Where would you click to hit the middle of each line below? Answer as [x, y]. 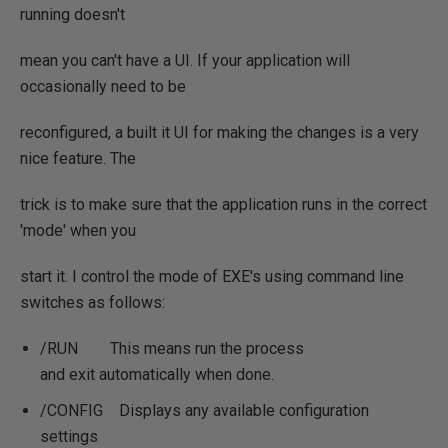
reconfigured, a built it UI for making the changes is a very [219, 132]
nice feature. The [78, 158]
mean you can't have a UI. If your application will [185, 60]
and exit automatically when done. [157, 374]
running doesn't [72, 14]
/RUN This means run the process [172, 348]
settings [69, 436]
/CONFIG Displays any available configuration [204, 410]
